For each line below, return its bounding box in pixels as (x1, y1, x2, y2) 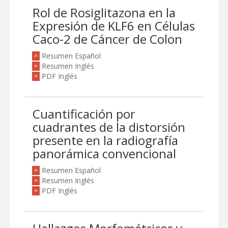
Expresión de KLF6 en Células (33, 17, 195, 34)
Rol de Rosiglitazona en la (33, 4, 176, 21)
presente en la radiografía (33, 132, 178, 149)
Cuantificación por (33, 105, 135, 122)
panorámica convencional (33, 145, 176, 162)
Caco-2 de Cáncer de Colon (33, 31, 182, 47)
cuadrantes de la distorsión (33, 119, 185, 135)
